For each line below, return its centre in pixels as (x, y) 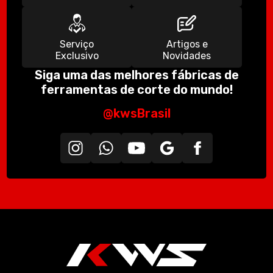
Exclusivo (77, 55)
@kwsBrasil (136, 113)
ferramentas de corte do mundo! (136, 89)
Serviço (77, 44)
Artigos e (187, 44)
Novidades (187, 55)
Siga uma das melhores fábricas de (136, 75)
